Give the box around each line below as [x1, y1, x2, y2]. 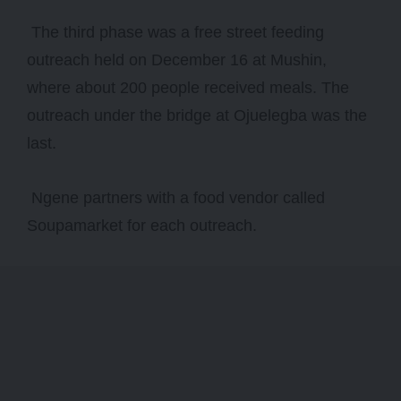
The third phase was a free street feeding [27, 23, 324, 42]
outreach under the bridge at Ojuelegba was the [27, 107, 367, 125]
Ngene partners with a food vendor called [27, 189, 325, 208]
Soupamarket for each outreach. [27, 217, 257, 235]
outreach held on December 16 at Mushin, [27, 51, 327, 70]
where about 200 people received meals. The [27, 79, 349, 98]
